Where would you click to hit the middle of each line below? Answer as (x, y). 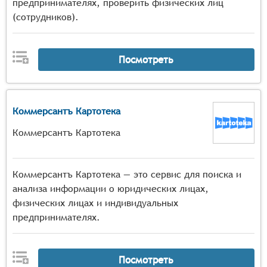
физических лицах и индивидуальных (95, 203)
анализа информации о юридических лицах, (111, 189)
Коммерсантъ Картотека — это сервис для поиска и (127, 174)
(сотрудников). (46, 17)
